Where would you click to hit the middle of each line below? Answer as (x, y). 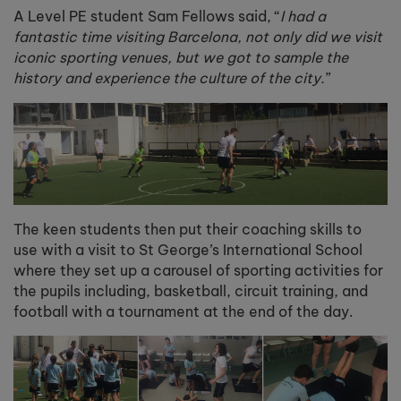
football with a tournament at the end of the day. (183, 311)
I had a (303, 17)
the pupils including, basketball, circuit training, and (191, 290)
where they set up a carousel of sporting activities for (198, 270)
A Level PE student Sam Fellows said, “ (147, 17)
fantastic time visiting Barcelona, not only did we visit (198, 37)
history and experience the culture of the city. (169, 78)
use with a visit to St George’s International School (188, 249)
